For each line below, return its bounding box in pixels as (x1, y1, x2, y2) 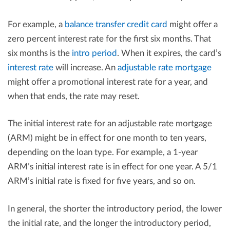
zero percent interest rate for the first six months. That (8, 34, 211, 43)
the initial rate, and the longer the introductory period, (8, 218, 211, 227)
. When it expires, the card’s (117, 48, 221, 57)
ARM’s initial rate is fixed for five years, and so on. (8, 177, 196, 186)
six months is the (8, 48, 72, 57)
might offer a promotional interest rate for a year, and (8, 77, 208, 86)
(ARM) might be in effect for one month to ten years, (8, 133, 206, 143)
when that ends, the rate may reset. (8, 91, 140, 101)
